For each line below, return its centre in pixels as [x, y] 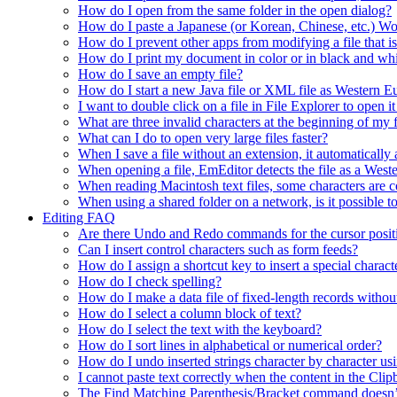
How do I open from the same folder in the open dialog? [235, 11]
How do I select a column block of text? [190, 314]
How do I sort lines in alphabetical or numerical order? [230, 346]
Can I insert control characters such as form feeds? [218, 250]
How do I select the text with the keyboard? [200, 330]
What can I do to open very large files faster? [203, 138]
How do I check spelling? [150, 282]
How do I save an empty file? [160, 74]
